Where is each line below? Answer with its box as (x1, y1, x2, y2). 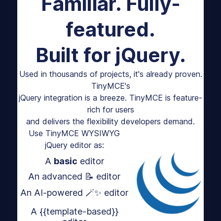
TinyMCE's (91, 81, 130, 91)
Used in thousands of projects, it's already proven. (19, 69, 202, 79)
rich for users (87, 105, 134, 114)
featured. (66, 17, 155, 41)
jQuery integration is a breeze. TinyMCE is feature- (19, 93, 202, 103)
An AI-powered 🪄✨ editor (20, 187, 128, 198)
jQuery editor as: (44, 140, 104, 150)
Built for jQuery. (35, 43, 186, 67)
